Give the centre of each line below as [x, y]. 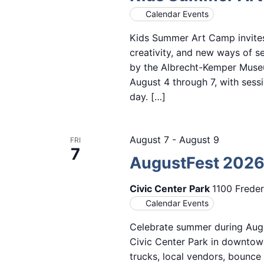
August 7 [149, 140]
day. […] [147, 97]
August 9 [199, 140]
